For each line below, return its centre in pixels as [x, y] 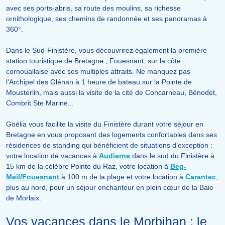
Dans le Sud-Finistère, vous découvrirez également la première [106, 50]
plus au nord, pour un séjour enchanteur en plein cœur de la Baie [110, 188]
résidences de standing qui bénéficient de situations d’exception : [109, 145]
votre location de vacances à [52, 156]
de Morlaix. [24, 198]
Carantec [201, 177]
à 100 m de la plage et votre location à [122, 177]
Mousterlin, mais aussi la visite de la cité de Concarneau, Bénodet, [111, 93]
